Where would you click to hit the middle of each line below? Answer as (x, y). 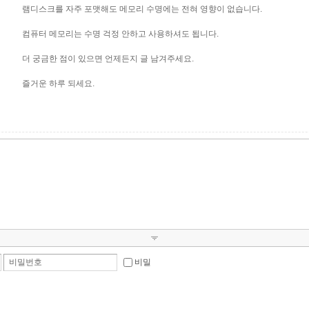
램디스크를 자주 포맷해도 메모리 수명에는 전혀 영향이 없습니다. (142, 9)
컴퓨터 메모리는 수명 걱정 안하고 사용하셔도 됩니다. (120, 34)
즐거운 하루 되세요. (58, 83)
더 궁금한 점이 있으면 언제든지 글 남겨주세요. (108, 59)
